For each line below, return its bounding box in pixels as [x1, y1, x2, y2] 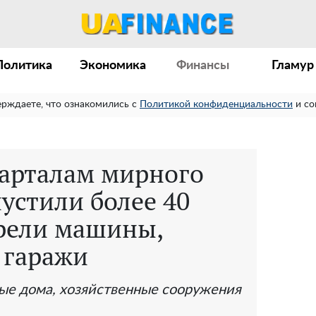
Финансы [176, 59, 230, 72]
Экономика [80, 59, 147, 72]
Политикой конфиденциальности [140, 99, 293, 109]
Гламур [272, 59, 315, 72]
